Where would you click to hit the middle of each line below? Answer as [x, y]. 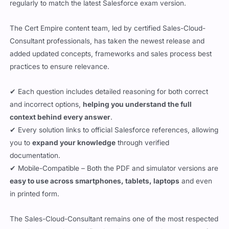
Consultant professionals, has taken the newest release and [107, 41]
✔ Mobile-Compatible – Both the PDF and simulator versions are [114, 168]
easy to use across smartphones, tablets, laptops [95, 181]
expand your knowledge [74, 142]
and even [196, 181]
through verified [143, 142]
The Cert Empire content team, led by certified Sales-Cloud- [108, 28]
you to [21, 142]
